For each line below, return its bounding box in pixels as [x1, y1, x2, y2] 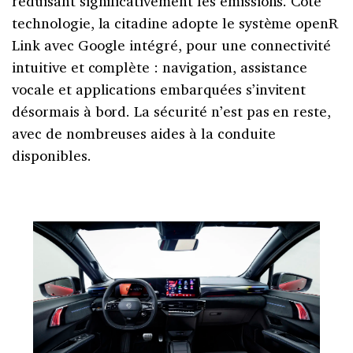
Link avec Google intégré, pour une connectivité [12, 35, 332, 54]
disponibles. [12, 145, 91, 165]
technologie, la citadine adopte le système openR [12, 13, 339, 32]
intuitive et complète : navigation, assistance [12, 57, 308, 76]
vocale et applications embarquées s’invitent [12, 79, 307, 98]
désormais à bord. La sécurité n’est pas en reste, [12, 101, 332, 121]
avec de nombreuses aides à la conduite [12, 123, 276, 143]
